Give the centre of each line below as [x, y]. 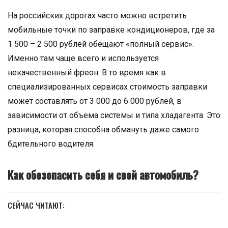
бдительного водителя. [51, 144]
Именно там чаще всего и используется [83, 58]
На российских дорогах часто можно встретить [97, 16]
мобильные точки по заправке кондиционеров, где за [111, 30]
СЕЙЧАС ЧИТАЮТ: [36, 205]
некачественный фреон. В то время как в [87, 73]
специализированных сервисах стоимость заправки [107, 87]
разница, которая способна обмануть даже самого [103, 130]
